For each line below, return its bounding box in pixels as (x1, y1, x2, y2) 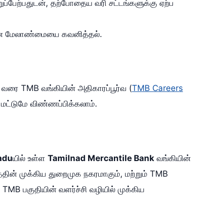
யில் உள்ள (13, 153, 48, 163)
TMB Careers (132, 83, 183, 93)
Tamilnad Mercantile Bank (48, 153, 154, 163)
